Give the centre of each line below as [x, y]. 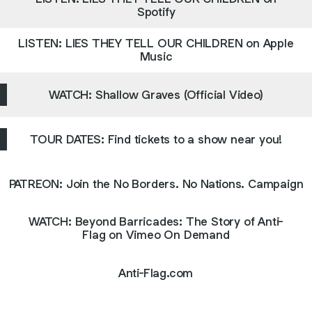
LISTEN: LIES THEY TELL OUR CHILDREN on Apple [156, 43]
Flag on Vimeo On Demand [156, 235]
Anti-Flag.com [156, 273]
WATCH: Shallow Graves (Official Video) [156, 94]
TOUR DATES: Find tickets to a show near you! [156, 139]
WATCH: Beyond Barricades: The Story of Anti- [156, 221]
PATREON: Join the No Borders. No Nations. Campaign [156, 184]
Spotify [156, 12]
